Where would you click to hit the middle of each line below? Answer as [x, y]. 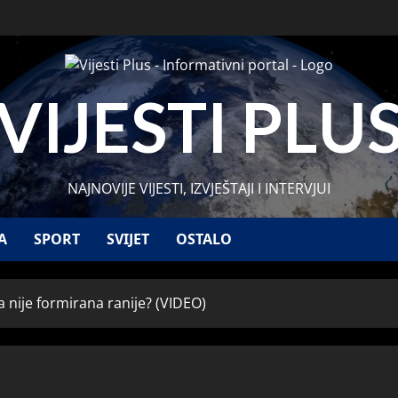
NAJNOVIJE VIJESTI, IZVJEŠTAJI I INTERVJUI [199, 189]
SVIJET [128, 239]
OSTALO [204, 239]
